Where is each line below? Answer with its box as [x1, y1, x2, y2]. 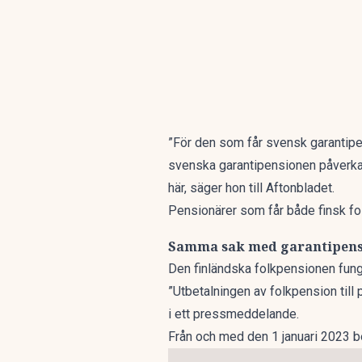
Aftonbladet [266, 180, 332, 196]
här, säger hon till [168, 180, 266, 196]
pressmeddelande [193, 306, 297, 322]
